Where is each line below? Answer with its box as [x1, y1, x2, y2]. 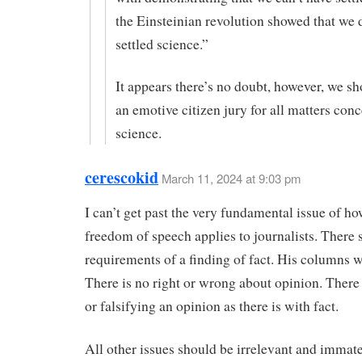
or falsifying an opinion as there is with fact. [85, 297, 339, 316]
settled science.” [115, 34, 208, 53]
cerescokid [85, 166, 158, 190]
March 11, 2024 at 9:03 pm [162, 170, 301, 187]
